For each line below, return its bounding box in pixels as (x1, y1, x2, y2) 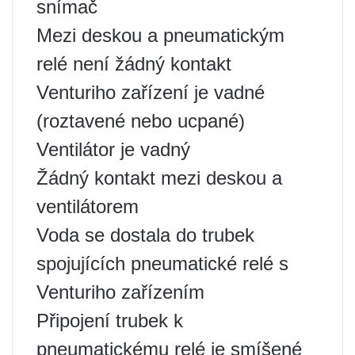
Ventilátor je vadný (36, 139, 190, 160)
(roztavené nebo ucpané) (36, 110, 245, 132)
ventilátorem (36, 196, 139, 217)
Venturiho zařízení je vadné (36, 82, 265, 103)
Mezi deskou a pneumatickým (36, 25, 284, 46)
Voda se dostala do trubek (36, 224, 254, 246)
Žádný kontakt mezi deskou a (36, 167, 282, 189)
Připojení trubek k (36, 310, 183, 331)
